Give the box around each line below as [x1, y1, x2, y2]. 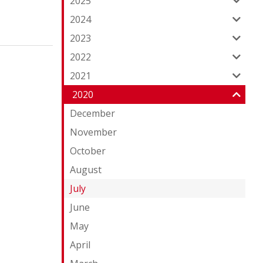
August [69, 163, 102, 176]
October [69, 144, 106, 157]
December [69, 107, 115, 120]
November [69, 126, 117, 139]
